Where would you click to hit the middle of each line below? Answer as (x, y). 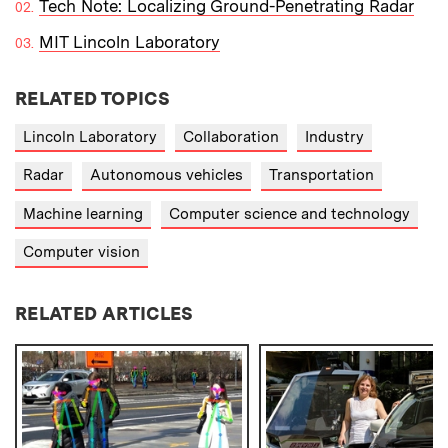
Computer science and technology (289, 213)
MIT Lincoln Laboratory (129, 41)
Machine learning (83, 213)
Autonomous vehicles (166, 175)
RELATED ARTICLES (104, 313)
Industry (334, 136)
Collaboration (231, 136)
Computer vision (81, 252)
